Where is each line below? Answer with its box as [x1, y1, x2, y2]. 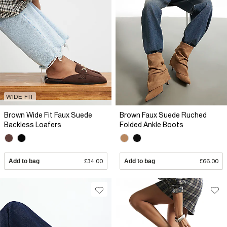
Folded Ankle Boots [120, 120, 183, 129]
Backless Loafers [4, 120, 61, 129]
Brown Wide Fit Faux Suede [4, 110, 92, 119]
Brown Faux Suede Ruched [120, 110, 207, 119]
